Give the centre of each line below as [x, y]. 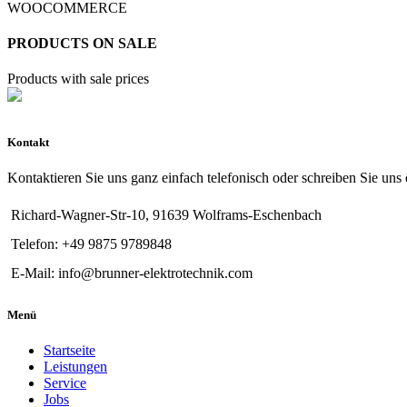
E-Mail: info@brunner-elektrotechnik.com [132, 273]
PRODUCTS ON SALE [82, 44]
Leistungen [75, 367]
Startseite [69, 351]
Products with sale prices [78, 79]
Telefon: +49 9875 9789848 [91, 243]
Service [65, 383]
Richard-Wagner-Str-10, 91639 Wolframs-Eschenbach [166, 214]
